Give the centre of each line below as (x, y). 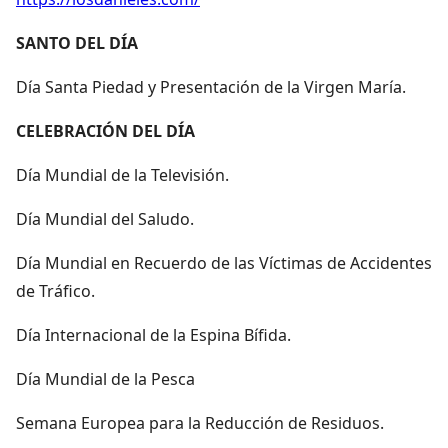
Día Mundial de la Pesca (105, 378)
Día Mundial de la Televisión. (122, 174)
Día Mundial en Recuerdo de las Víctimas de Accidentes (224, 262)
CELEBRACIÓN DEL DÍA (105, 130)
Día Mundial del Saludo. (105, 218)
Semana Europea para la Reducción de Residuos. (200, 422)
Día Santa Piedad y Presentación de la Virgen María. (211, 86)
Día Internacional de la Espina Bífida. (153, 334)
